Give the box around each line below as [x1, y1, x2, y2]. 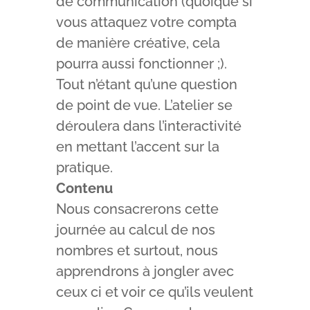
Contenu [55, 180, 113, 197]
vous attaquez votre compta [55, 14, 237, 31]
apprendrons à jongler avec [55, 263, 234, 280]
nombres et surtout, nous [55, 242, 218, 259]
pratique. [55, 159, 113, 176]
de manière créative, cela [55, 35, 220, 52]
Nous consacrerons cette [55, 201, 219, 218]
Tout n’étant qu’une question [55, 76, 237, 93]
